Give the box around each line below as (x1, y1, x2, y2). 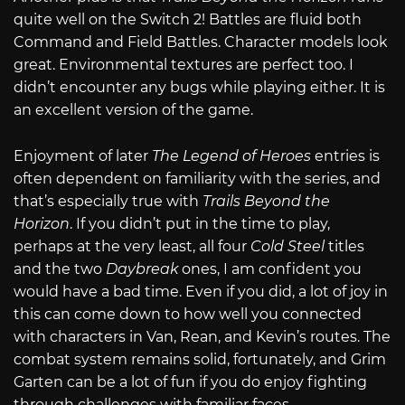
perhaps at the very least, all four (14, 237, 250, 255)
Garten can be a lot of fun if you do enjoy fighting (14, 372, 367, 391)
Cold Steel (250, 237, 328, 255)
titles (328, 237, 364, 255)
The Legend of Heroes (152, 146, 315, 165)
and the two (14, 259, 106, 278)
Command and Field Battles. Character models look (14, 33, 388, 51)
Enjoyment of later (14, 146, 152, 165)
